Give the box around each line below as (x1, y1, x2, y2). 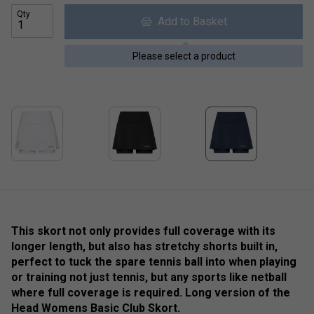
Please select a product (132, 50, 235, 62)
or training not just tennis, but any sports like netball (11, 270, 287, 284)
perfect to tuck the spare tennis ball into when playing (11, 254, 296, 268)
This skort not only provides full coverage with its (11, 224, 275, 238)
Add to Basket (151, 14, 227, 28)
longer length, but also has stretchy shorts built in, (11, 239, 278, 253)
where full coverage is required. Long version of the (11, 285, 290, 299)
